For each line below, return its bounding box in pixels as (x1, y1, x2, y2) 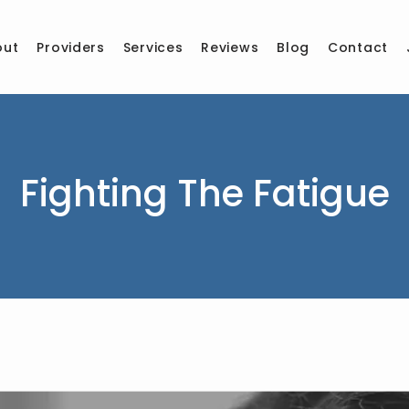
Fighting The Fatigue (19, 167, 390, 219)
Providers (37, 37, 105, 57)
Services (122, 37, 184, 57)
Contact (328, 37, 388, 57)
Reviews (201, 37, 259, 57)
